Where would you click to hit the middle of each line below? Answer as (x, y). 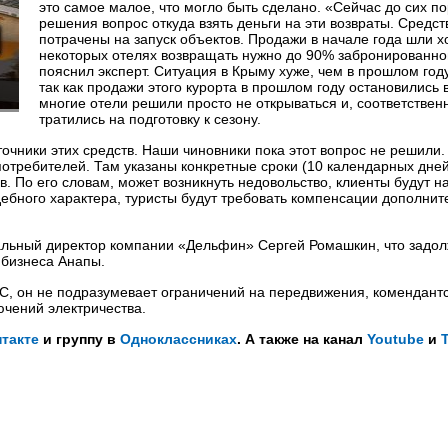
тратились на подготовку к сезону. (150, 119)
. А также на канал (302, 339)
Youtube (395, 339)
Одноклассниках (178, 339)
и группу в (79, 339)
